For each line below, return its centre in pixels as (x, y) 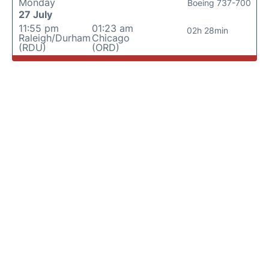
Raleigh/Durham (55, 38)
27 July (35, 14)
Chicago (110, 38)
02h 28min (208, 30)
